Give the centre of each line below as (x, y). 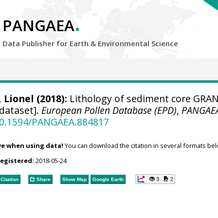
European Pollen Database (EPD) (109, 110)
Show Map (74, 179)
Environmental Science (138, 43)
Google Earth (108, 179)
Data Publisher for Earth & (50, 43)
